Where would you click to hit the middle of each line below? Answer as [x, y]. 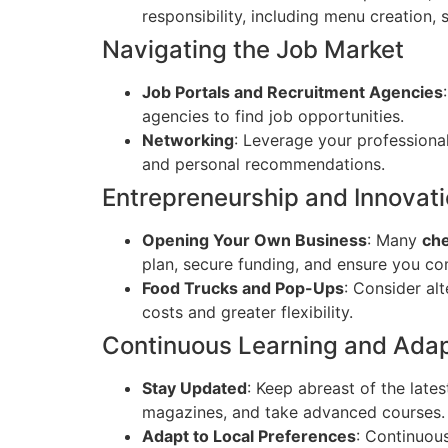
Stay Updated [194, 388]
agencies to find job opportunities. [273, 116]
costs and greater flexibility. [247, 312]
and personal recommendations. [263, 164]
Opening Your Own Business [254, 240]
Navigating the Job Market [253, 50]
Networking [188, 140]
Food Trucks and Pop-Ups [243, 288]
